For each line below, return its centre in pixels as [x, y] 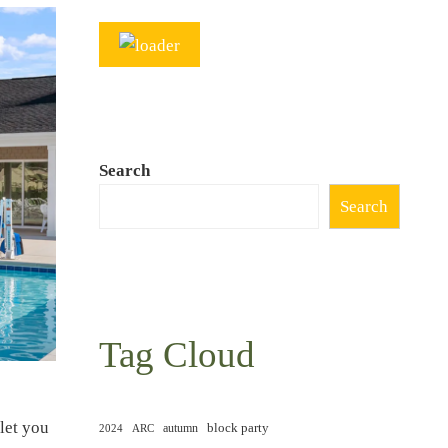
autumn [180, 428]
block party [237, 427]
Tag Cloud [176, 354]
